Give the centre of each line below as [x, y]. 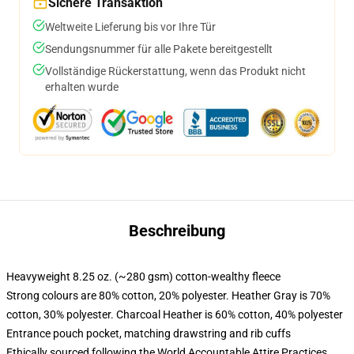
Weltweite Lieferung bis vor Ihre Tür [130, 27]
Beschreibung [177, 231]
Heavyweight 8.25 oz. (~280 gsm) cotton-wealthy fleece [143, 277]
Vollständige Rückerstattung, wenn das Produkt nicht [175, 71]
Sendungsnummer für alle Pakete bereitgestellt [159, 49]
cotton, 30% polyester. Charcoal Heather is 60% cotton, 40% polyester [175, 314]
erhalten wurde [82, 87]
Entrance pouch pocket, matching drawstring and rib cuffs [149, 333]
